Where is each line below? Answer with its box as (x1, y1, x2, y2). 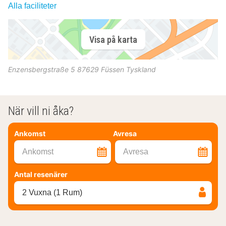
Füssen (101, 65, 124, 74)
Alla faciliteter (8, 2, 56, 10)
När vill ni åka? (8, 104, 74, 118)
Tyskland (126, 65, 156, 74)
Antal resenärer (14, 170, 68, 179)
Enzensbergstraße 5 (8, 65, 75, 74)
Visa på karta (89, 34, 137, 45)
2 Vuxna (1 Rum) (22, 188, 82, 197)
